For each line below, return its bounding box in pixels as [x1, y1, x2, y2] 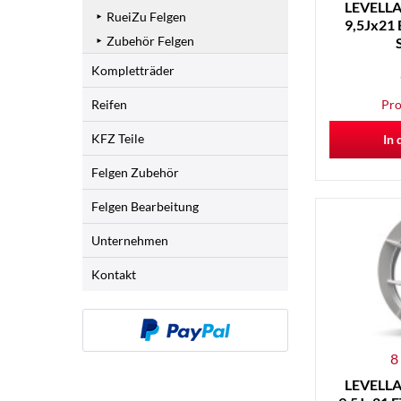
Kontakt [91, 267, 136, 282]
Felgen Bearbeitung [91, 199, 199, 214]
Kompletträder [91, 63, 175, 78]
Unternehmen [91, 233, 168, 248]
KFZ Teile [91, 131, 144, 146]
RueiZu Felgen [107, 9, 186, 24]
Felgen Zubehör [91, 165, 179, 180]
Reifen [91, 97, 127, 112]
